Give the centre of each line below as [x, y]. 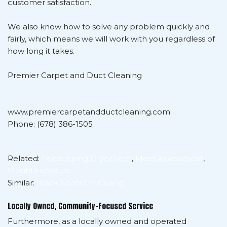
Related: [25, 158]
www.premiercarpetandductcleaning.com [89, 111]
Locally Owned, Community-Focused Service [80, 206]
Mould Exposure [39, 170]
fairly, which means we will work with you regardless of [111, 39]
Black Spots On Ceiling [80, 182]
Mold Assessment [169, 158]
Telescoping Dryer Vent [87, 158]
